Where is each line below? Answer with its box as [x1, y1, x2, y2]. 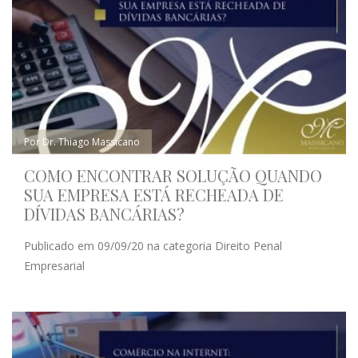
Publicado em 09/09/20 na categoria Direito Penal [24, 237, 282, 253]
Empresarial [24, 257, 85, 273]
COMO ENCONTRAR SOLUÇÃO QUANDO [24, 164, 322, 186]
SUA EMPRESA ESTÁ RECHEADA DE [24, 183, 284, 205]
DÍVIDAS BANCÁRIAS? [24, 202, 185, 225]
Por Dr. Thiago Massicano [24, 134, 140, 149]
